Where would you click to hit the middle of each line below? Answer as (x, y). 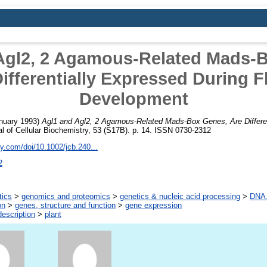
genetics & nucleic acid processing (180, 197)
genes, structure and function (65, 206)
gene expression (153, 206)
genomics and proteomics (66, 197)
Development (133, 99)
